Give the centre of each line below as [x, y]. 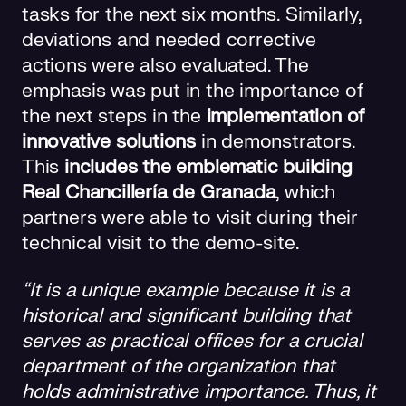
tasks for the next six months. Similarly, [192, 14]
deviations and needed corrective [169, 40]
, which [306, 192]
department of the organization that [179, 366]
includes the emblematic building [208, 167]
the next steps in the [114, 116]
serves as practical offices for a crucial [192, 341]
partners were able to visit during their [190, 217]
